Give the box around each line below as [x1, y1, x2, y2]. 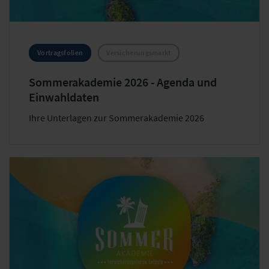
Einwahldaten [29, 89, 99, 105]
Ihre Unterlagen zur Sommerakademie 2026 [29, 112, 204, 124]
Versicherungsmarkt [106, 48, 171, 58]
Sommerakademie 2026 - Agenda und [29, 74, 217, 90]
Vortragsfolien [37, 48, 83, 58]
